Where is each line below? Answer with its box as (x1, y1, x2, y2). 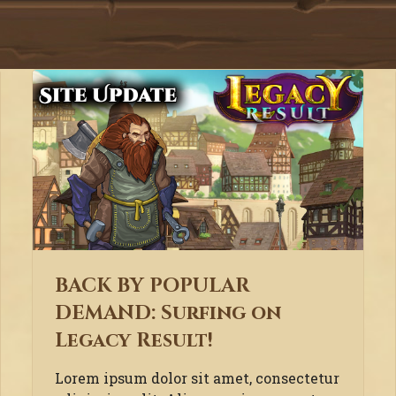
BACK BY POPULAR (54, 272, 250, 300)
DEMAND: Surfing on (54, 300, 281, 327)
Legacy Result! (54, 327, 213, 354)
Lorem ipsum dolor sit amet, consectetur (54, 369, 339, 388)
